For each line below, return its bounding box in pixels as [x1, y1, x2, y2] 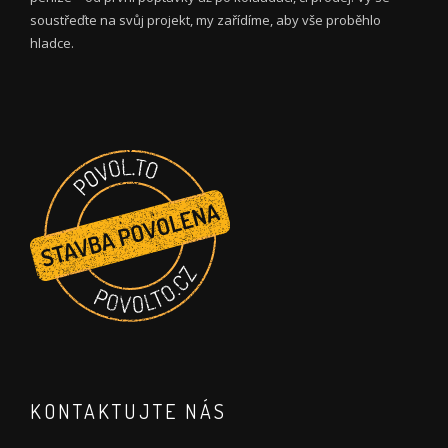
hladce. [30, 34, 74, 52]
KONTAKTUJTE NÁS [30, 398, 227, 424]
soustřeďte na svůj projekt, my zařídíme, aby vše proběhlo [30, 11, 381, 29]
